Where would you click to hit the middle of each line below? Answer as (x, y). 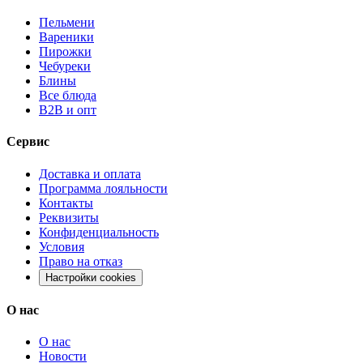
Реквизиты (69, 217)
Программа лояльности (103, 188)
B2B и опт (68, 110)
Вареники (66, 37)
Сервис (28, 142)
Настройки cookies (91, 277)
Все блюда (68, 96)
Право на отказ (81, 261)
